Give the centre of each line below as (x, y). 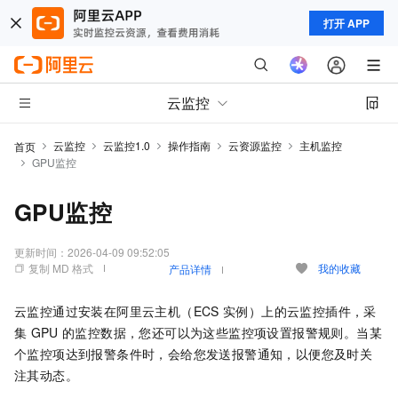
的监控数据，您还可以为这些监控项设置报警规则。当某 (222, 332)
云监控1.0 (127, 145)
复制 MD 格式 (61, 268)
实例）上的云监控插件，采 (300, 311)
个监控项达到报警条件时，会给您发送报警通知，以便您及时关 (194, 354)
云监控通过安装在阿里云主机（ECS (117, 311)
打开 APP (346, 23)
